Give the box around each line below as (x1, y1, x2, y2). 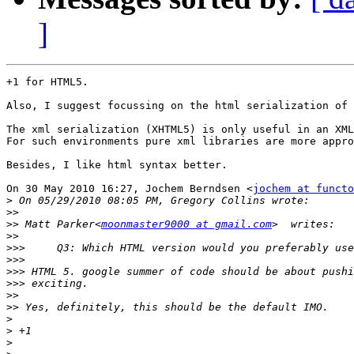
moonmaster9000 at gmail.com (101, 218, 272, 231)
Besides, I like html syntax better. (6, 159, 228, 171)
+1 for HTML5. (6, 76, 88, 88)
